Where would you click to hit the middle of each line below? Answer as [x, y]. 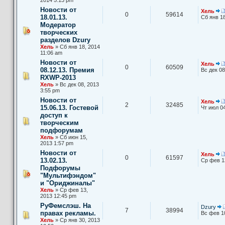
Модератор [58, 25]
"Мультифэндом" [68, 175]
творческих [59, 32]
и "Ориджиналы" [68, 183]
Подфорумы [60, 168]
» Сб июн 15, [71, 137]
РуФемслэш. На [66, 205]
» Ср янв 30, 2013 [77, 220]
